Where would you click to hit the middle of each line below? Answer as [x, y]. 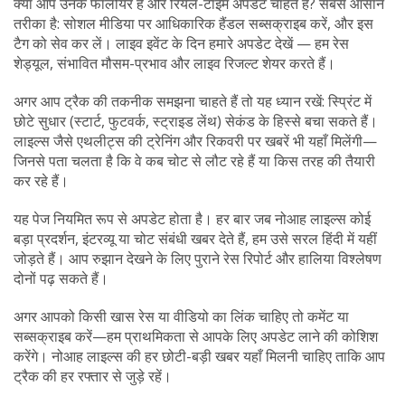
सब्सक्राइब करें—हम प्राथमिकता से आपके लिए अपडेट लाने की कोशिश [196, 336]
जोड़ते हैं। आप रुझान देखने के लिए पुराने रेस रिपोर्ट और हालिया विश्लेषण [198, 259]
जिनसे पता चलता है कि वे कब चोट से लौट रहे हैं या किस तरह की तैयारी [194, 161]
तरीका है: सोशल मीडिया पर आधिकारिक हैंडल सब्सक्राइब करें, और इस [193, 24]
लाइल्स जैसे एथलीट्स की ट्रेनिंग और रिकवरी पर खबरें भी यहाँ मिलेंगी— [195, 141]
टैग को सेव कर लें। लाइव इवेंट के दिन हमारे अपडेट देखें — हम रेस [181, 43]
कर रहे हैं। [41, 181]
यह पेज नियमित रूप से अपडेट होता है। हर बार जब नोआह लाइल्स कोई [192, 219]
